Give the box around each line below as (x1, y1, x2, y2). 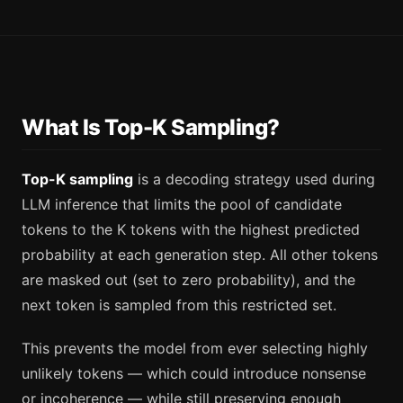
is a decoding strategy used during (133, 169, 375, 188)
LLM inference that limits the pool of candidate (22, 194, 342, 213)
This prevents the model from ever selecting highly (22, 338, 368, 357)
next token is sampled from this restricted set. (22, 295, 336, 314)
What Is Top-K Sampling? (22, 114, 280, 140)
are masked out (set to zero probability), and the (22, 270, 355, 289)
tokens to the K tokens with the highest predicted (22, 219, 360, 238)
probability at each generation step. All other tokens (22, 245, 378, 264)
